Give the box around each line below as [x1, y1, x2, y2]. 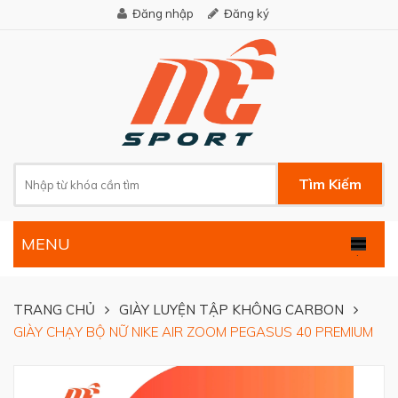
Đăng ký [224, 6, 269, 20]
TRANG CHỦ [13, 300, 95, 318]
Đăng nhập [132, 6, 194, 20]
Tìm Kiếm [298, 175, 362, 194]
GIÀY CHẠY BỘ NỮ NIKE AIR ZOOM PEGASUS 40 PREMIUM [13, 322, 373, 340]
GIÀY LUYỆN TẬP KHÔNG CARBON [119, 300, 344, 318]
